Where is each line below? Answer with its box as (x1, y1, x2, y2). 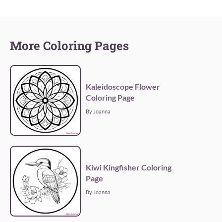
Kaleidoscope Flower (86, 82, 161, 92)
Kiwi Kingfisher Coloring (86, 163, 172, 172)
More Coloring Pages (10, 38, 129, 54)
